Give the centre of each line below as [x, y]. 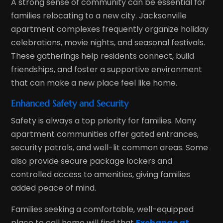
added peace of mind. [54, 188]
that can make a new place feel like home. [94, 83]
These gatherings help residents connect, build [103, 56]
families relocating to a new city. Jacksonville [99, 15]
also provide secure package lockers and [92, 161]
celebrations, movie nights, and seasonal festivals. [108, 42]
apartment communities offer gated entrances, [105, 134]
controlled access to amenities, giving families [101, 174]
